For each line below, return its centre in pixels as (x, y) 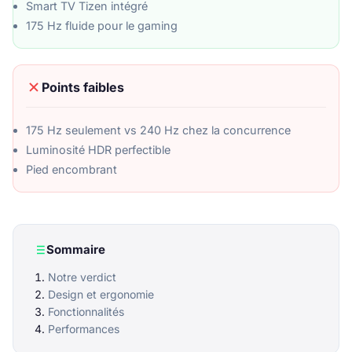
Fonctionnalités (86, 311)
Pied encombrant (71, 169)
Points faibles (83, 87)
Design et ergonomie (101, 294)
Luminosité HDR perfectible (98, 149)
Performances (84, 328)
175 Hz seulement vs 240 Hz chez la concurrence (158, 130)
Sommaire (76, 249)
